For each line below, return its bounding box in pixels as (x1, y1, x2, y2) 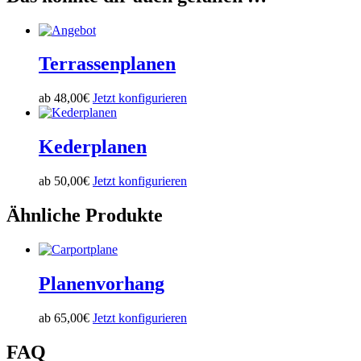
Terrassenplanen (39, 53, 176, 75)
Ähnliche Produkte (6, 205, 163, 226)
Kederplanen (39, 136, 147, 158)
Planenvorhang (39, 272, 164, 294)
